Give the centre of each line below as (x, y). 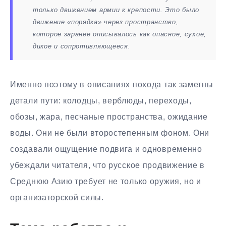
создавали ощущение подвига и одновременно (106, 149)
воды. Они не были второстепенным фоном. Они (110, 133)
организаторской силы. (57, 198)
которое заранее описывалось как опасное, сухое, (120, 34)
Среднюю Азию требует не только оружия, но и (106, 182)
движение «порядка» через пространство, (106, 22)
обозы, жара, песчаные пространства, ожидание (109, 117)
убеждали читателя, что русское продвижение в (107, 165)
